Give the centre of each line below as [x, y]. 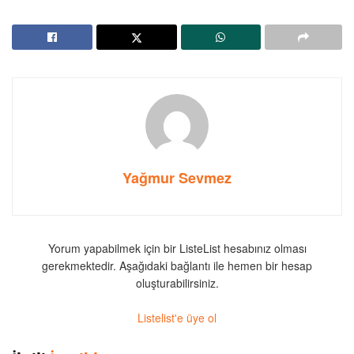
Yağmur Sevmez [177, 178]
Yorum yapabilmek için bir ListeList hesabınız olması [177, 248]
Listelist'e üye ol [177, 318]
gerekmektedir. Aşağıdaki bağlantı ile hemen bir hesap [177, 265]
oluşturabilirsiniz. [177, 283]
